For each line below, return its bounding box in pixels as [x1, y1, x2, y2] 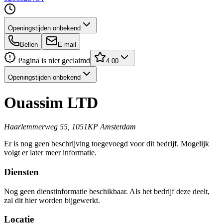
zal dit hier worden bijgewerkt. [4, 196, 100, 205]
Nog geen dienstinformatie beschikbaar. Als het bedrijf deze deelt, [4, 187, 210, 196]
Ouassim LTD [4, 93, 98, 111]
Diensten [4, 167, 39, 178]
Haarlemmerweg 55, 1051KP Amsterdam [4, 122, 136, 131]
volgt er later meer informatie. [4, 148, 97, 157]
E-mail [58, 41, 76, 49]
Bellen [20, 41, 38, 49]
